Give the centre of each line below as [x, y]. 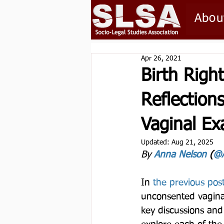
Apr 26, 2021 [161, 58]
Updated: [156, 142]
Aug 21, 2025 [192, 142]
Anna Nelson [180, 155]
